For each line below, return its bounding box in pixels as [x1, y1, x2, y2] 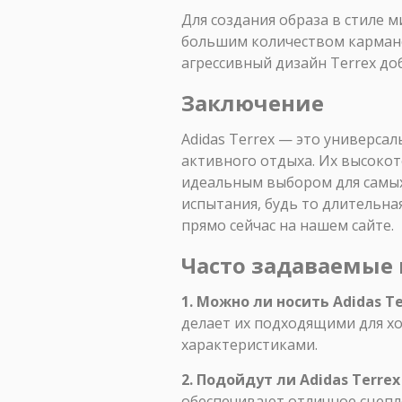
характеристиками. [181, 334, 318, 354]
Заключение [181, 87, 324, 118]
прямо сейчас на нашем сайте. [181, 214, 394, 235]
